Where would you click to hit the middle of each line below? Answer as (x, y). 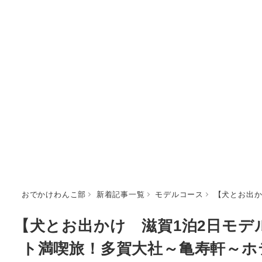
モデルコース (179, 194)
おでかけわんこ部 (54, 194)
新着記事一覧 (120, 194)
